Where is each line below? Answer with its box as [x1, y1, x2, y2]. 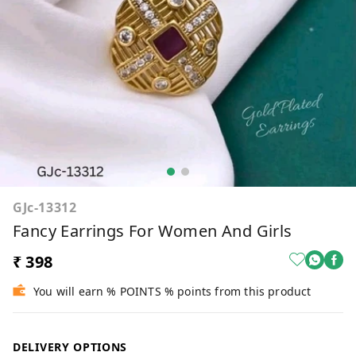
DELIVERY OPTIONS [13, 339, 128, 354]
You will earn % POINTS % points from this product [33, 283, 311, 299]
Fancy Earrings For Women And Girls [13, 219, 292, 242]
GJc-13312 [13, 198, 77, 216]
